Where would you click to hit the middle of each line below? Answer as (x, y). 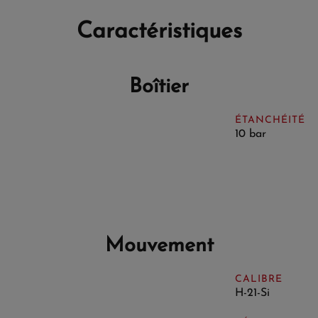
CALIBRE (258, 279)
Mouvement (159, 246)
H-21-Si (252, 293)
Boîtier (159, 87)
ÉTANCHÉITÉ (270, 120)
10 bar (250, 134)
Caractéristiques (159, 32)
